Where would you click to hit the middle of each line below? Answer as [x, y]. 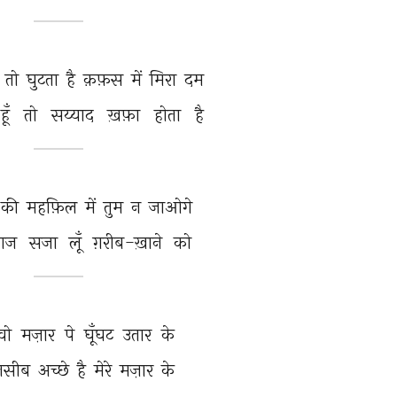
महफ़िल [54, 207]
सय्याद [75, 115]
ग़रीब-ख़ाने [130, 242]
